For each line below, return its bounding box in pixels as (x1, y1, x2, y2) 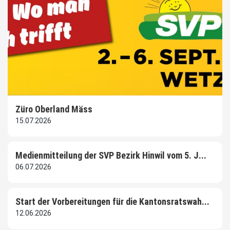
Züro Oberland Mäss (15, 104, 92, 115)
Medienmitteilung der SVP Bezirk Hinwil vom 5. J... (15, 150, 206, 161)
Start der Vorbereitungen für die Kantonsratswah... (15, 196, 209, 207)
